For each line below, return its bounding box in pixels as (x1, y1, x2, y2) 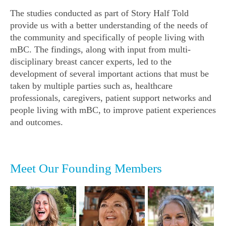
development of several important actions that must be (10, 69, 209, 79)
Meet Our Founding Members (10, 161, 162, 176)
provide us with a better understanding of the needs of (10, 20, 208, 31)
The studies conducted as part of (10, 8, 131, 19)
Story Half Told (131, 8, 189, 19)
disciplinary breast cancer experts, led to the (10, 56, 172, 67)
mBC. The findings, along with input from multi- (10, 44, 191, 55)
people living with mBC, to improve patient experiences (10, 105, 216, 116)
